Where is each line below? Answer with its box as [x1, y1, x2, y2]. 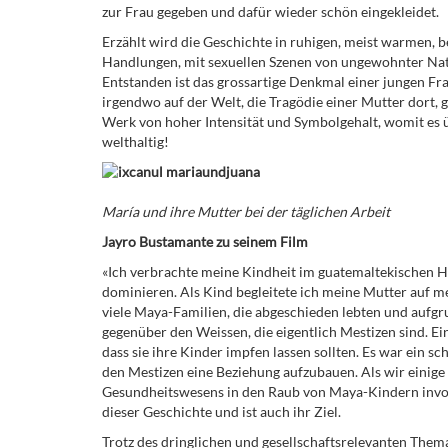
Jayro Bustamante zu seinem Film [102, 232, 308, 250]
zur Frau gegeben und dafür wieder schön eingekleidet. [102, 2, 439, 20]
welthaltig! [102, 132, 169, 150]
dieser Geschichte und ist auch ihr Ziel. [102, 402, 341, 420]
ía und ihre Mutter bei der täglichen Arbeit [128, 202, 390, 220]
